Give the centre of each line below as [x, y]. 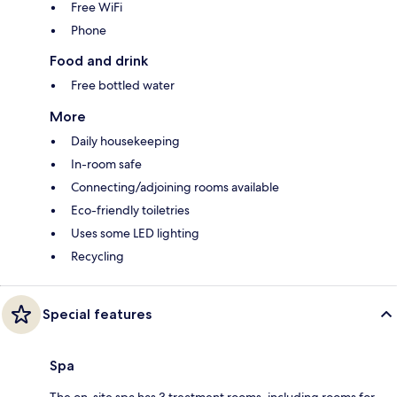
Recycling [97, 256]
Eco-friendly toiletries [130, 210]
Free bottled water [123, 85]
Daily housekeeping [125, 140]
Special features [97, 314]
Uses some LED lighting [135, 233]
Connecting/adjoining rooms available [175, 187]
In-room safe [106, 163]
